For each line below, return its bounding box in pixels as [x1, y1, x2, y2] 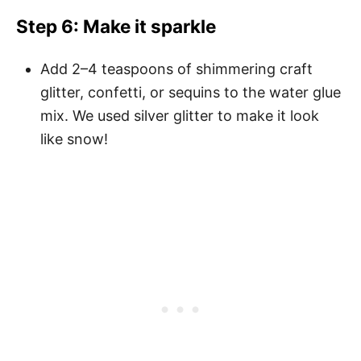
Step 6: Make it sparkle [16, 15, 216, 37]
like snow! [40, 130, 108, 147]
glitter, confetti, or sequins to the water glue [40, 83, 341, 101]
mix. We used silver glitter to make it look [40, 106, 319, 124]
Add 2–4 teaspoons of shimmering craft [40, 60, 313, 77]
